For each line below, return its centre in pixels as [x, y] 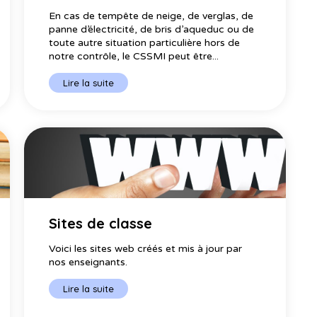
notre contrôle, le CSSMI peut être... [133, 56]
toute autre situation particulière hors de [144, 42]
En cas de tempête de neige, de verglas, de [151, 16]
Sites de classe [100, 224]
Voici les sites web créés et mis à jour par [145, 249]
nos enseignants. [91, 263]
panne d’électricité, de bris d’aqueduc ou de [151, 29]
